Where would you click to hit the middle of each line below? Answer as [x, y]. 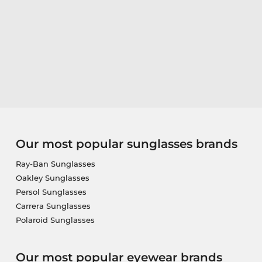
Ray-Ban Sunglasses [55, 163]
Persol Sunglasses [51, 192]
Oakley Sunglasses [52, 177]
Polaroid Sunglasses [55, 220]
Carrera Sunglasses [53, 206]
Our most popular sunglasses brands [126, 144]
